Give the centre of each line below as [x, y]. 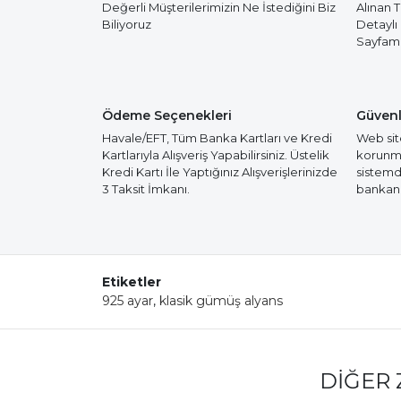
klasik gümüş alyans [221, 301]
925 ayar [128, 301]
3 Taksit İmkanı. [146, 189]
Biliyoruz [127, 24]
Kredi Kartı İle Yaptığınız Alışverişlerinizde [220, 172]
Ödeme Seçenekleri [167, 115]
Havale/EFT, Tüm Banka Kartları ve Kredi [217, 138]
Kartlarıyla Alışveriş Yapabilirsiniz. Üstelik [216, 155]
